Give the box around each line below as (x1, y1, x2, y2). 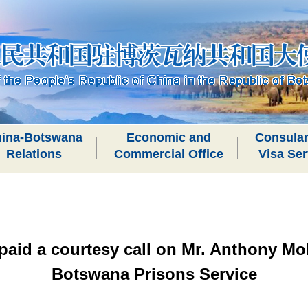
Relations (6, 147, 62, 161)
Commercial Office (114, 147, 223, 161)
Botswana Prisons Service (51, 265, 257, 283)
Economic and (126, 131, 211, 144)
